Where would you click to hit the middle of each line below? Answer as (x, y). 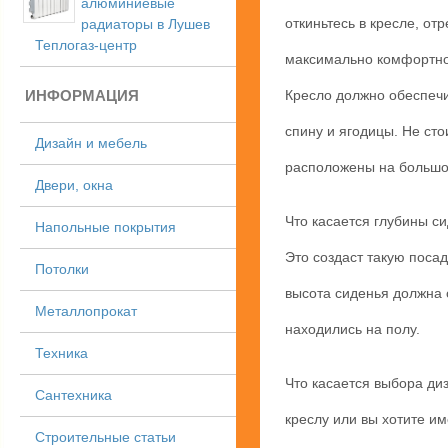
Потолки (62, 269)
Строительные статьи (105, 437)
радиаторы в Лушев (145, 24)
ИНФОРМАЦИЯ (82, 95)
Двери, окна (74, 185)
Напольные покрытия (105, 227)
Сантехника (73, 395)
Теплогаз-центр (86, 45)
